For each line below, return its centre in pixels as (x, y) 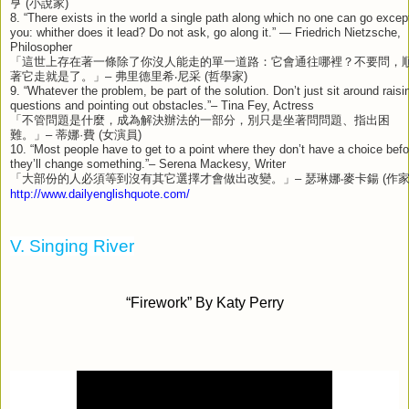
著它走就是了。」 (58, 76)
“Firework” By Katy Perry (204, 302)
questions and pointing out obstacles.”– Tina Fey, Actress (162, 105)
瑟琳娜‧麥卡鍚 (342, 178)
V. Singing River (72, 246)
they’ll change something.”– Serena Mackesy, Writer (148, 164)
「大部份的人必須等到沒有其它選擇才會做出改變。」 (152, 178)
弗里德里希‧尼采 (158, 76)
